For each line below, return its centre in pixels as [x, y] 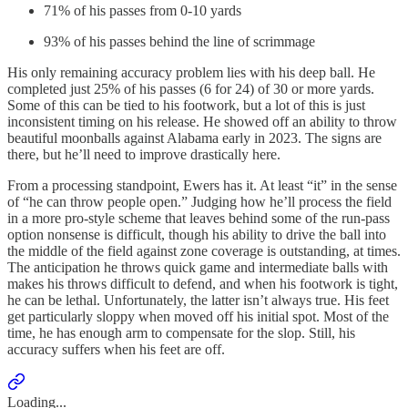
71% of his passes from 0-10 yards [143, 10]
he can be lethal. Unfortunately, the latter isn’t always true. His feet [198, 300]
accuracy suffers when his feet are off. [116, 349]
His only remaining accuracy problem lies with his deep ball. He [191, 72]
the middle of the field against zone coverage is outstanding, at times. [204, 250]
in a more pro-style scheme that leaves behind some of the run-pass [199, 218]
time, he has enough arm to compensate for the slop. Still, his [181, 332]
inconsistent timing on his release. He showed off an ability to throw [202, 121]
